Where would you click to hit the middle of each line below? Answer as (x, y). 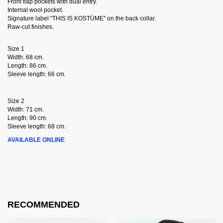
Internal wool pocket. (35, 10)
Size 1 (16, 49)
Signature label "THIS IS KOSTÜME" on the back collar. (82, 19)
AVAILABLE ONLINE (36, 140)
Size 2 (16, 101)
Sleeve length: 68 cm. (37, 127)
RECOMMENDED (44, 205)
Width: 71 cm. (26, 110)
